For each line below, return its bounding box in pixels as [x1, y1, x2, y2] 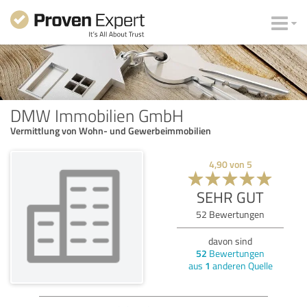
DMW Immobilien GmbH [10, 103, 184, 127]
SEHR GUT [197, 186, 264, 208]
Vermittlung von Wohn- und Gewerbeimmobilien [10, 123, 211, 137]
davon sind [208, 234, 252, 247]
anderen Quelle [210, 258, 273, 272]
